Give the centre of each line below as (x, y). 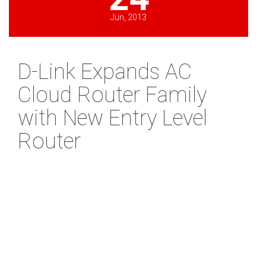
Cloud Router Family (112, 95)
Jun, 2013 (129, 18)
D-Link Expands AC (105, 72)
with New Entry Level (113, 118)
